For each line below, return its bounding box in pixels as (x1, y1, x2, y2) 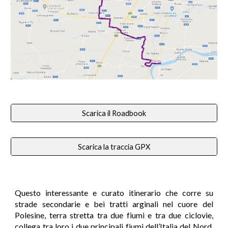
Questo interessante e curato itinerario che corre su (15, 188, 213, 197)
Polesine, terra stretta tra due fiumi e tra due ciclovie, (15, 210, 213, 220)
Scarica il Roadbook (82, 108, 146, 118)
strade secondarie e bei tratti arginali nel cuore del (15, 199, 213, 209)
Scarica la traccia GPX (78, 142, 150, 151)
